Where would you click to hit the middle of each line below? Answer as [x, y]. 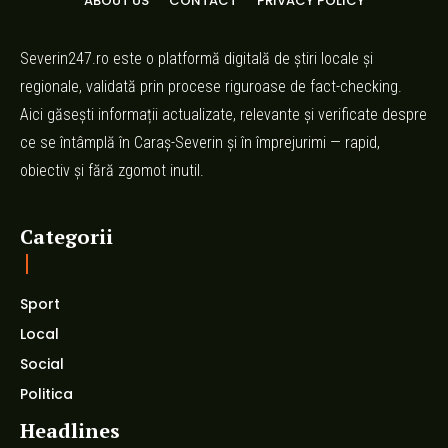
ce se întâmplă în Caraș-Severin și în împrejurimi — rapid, [200, 143]
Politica [46, 394]
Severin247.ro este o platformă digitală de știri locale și [196, 59]
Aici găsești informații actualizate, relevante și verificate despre [223, 115]
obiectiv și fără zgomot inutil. [112, 171]
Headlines [70, 431]
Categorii [66, 237]
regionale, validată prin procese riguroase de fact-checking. [211, 87]
